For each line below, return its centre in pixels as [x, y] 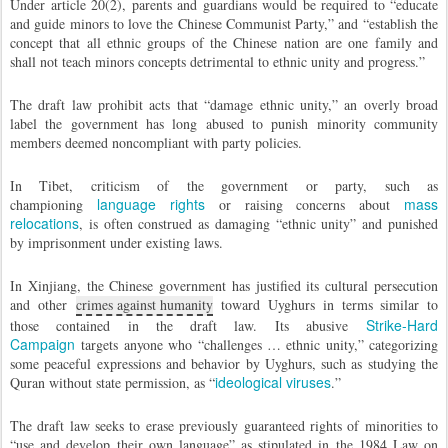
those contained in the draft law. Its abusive [188, 325]
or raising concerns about [304, 204]
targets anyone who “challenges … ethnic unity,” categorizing [256, 344]
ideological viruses [273, 382]
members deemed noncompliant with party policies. [156, 142]
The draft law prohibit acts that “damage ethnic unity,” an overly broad [224, 104]
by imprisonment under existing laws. [116, 242]
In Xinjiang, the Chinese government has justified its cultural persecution [224, 285]
